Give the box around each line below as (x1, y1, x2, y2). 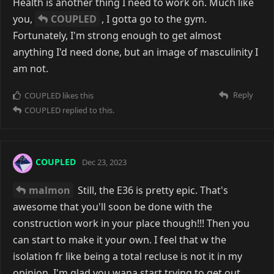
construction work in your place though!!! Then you (13, 216, 250, 230)
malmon (29, 183, 70, 197)
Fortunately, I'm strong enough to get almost (13, 28, 221, 42)
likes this (61, 89, 94, 101)
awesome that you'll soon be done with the (13, 199, 212, 213)
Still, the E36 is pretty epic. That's (75, 183, 228, 197)
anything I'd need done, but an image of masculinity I (13, 45, 258, 59)
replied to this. (61, 104, 114, 116)
